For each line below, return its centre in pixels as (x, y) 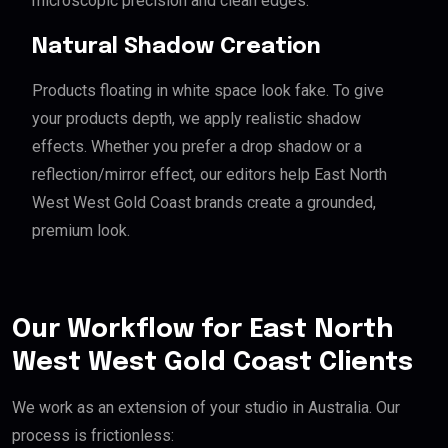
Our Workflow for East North (202, 329)
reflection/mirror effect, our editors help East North (209, 174)
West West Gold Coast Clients (212, 362)
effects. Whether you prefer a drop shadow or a (197, 146)
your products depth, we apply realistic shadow (196, 118)
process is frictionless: (93, 435)
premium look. (81, 230)
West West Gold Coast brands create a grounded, (204, 202)
